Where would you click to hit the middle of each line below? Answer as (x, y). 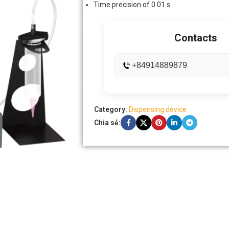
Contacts (196, 38)
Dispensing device (158, 109)
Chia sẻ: (107, 123)
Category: (111, 109)
